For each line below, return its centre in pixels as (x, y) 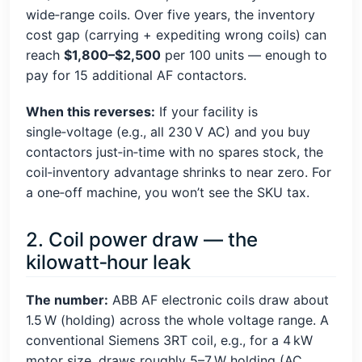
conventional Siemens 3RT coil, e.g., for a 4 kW (169, 341)
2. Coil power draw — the (142, 240)
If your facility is (206, 112)
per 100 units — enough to (244, 55)
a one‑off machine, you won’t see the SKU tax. (168, 193)
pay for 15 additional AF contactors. (136, 76)
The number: (67, 300)
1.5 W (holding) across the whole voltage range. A (177, 320)
